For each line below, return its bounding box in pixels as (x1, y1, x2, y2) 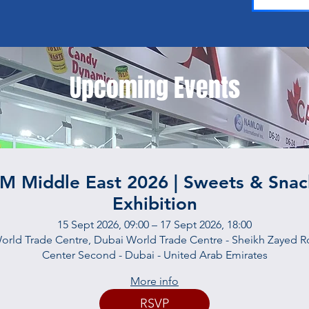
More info (130, 275, 179, 288)
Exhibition (112, 193, 197, 215)
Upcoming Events (69, 70, 240, 106)
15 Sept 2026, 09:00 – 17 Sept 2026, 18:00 (57, 218, 252, 231)
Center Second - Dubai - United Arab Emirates (41, 248, 268, 261)
